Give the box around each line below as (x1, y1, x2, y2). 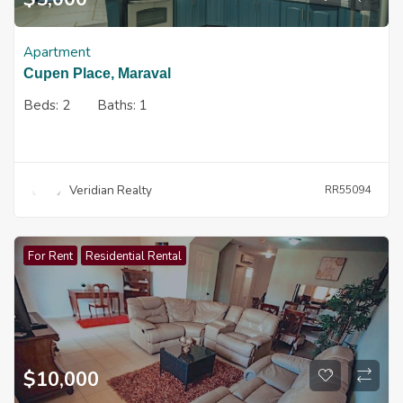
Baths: (97, 96, 139, 114)
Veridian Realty (68, 181, 152, 199)
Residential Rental (85, 248, 182, 264)
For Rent (28, 248, 73, 264)
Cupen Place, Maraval (23, 66, 171, 81)
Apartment (23, 43, 91, 61)
